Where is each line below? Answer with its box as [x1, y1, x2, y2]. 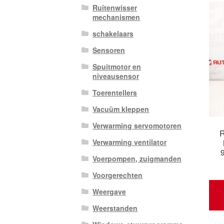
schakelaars [92, 28, 134, 39]
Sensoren [92, 45, 125, 55]
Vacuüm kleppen [92, 104, 149, 114]
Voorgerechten [92, 170, 143, 180]
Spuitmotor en [92, 61, 141, 72]
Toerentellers [92, 87, 137, 98]
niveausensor [92, 71, 139, 81]
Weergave [92, 186, 126, 197]
